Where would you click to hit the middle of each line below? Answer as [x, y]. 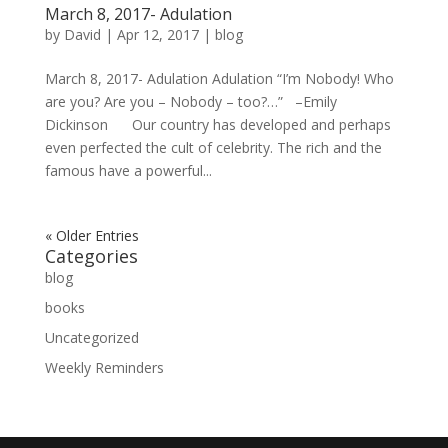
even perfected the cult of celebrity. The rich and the [213, 147]
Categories [91, 255]
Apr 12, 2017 [157, 34]
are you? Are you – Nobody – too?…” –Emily [190, 101]
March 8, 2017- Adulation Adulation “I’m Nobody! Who [219, 78]
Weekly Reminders [104, 367]
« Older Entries [91, 235]
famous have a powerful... [128, 170]
